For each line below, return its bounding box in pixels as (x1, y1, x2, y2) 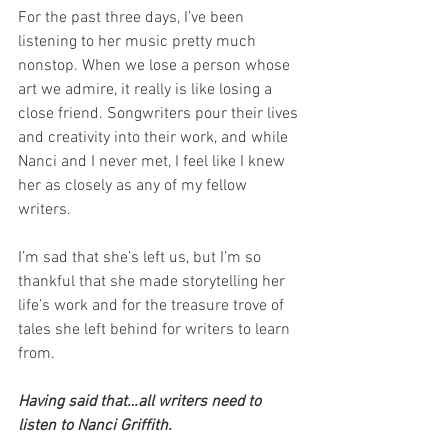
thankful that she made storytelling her (18, 271, 289, 292)
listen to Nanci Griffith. (18, 415, 172, 436)
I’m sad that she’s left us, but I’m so (18, 247, 265, 268)
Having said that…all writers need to (18, 391, 265, 412)
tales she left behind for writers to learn (18, 319, 294, 340)
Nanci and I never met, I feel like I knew (18, 151, 289, 172)
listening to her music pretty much (18, 31, 260, 52)
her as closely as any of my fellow (18, 175, 251, 196)
